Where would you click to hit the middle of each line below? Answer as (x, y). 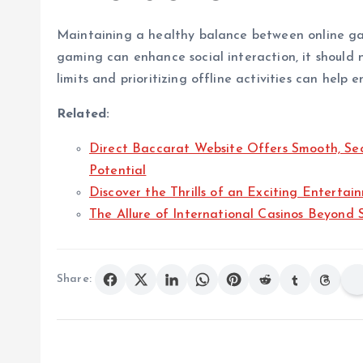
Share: (74, 280)
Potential (118, 171)
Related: (83, 114)
